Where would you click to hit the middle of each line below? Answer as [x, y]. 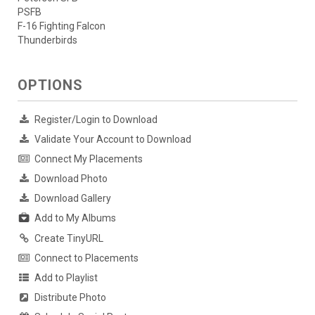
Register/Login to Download [96, 120]
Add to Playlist [66, 277]
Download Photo [71, 179]
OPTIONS [50, 85]
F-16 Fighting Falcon [62, 26]
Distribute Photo [70, 297]
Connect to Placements [86, 258]
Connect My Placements [89, 159]
